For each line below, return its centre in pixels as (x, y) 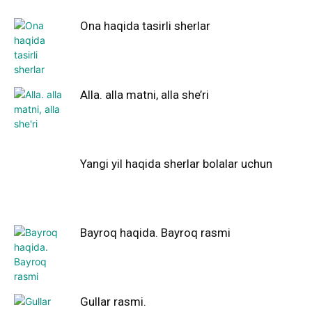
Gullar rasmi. (113, 302)
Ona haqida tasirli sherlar (145, 26)
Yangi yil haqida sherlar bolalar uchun (176, 164)
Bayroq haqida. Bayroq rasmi (155, 233)
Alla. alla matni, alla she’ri (145, 95)
